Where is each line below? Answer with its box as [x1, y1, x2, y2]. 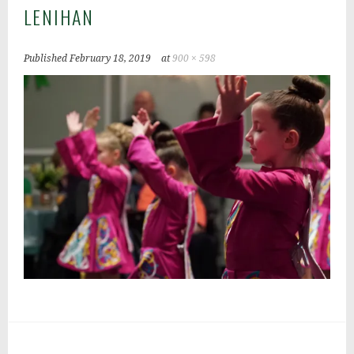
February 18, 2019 [70, 53, 152, 65]
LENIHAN [24, 2, 95, 32]
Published [24, 53, 70, 65]
